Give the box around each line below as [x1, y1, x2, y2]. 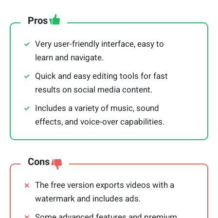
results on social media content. [35, 85, 152, 95]
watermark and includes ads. [35, 194, 141, 204]
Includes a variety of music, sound [35, 103, 159, 113]
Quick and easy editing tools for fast [35, 71, 168, 81]
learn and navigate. [35, 53, 104, 63]
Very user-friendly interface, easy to [35, 39, 164, 49]
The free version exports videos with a [35, 180, 174, 190]
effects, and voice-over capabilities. [35, 117, 164, 127]
